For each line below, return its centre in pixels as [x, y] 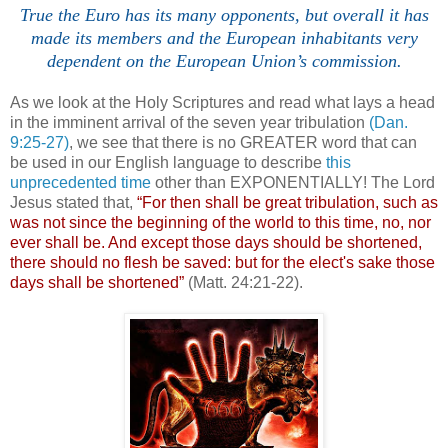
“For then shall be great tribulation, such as [287, 202]
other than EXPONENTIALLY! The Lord [293, 182]
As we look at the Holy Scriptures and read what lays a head [222, 102]
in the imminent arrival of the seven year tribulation [189, 122]
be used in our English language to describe [168, 162]
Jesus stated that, [73, 202]
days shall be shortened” [97, 282]
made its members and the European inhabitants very [224, 37]
